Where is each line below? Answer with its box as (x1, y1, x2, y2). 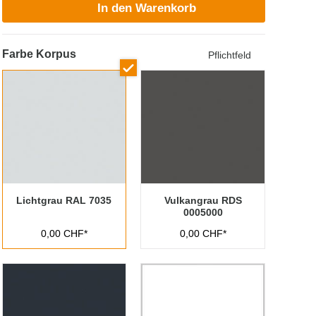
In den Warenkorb (97, 1, 197, 15)
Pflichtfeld (207, 49, 251, 61)
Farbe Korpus (1, 48, 76, 60)
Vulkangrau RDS (164, 195, 242, 206)
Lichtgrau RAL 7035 (16, 195, 112, 206)
